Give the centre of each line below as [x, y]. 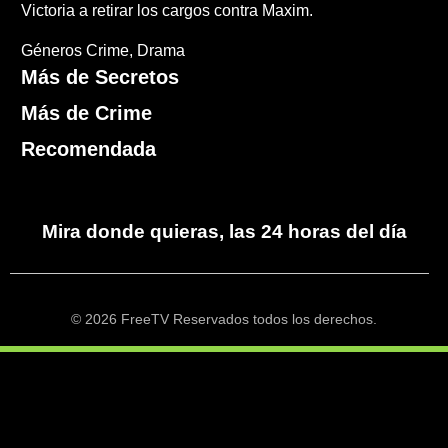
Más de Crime [87, 113]
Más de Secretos [100, 77]
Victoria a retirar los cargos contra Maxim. [167, 11]
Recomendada [89, 149]
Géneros [52, 51]
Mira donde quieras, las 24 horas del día [224, 232]
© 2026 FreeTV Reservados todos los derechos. [224, 320]
